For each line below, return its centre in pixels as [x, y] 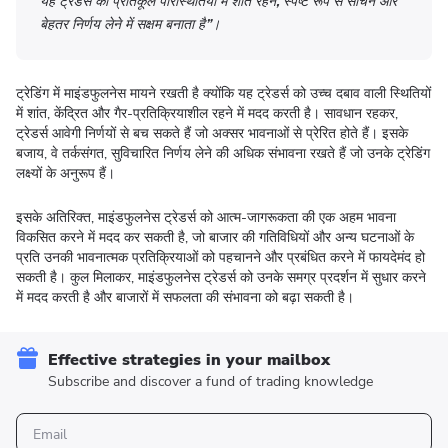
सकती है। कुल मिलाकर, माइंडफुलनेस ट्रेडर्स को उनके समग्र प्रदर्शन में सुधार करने [221, 277]
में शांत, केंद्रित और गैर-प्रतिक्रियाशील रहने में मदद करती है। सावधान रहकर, [207, 113]
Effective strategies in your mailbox [189, 360]
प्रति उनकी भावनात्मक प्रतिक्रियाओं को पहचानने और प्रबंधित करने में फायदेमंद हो [220, 257]
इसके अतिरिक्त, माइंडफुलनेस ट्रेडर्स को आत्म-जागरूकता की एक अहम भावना [206, 217]
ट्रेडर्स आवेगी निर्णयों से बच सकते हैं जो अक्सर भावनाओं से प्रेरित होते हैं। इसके [212, 133]
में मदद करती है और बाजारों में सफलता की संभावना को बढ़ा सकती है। [185, 297]
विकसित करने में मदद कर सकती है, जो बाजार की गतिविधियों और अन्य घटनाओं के [215, 237]
